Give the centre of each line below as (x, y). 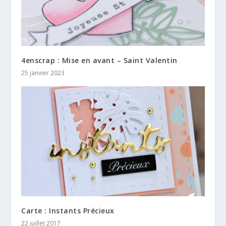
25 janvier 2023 (43, 73)
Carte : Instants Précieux (68, 210)
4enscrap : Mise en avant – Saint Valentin (99, 60)
